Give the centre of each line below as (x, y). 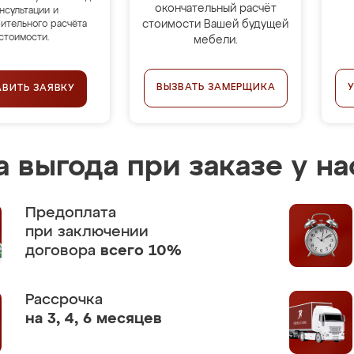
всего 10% (141, 251)
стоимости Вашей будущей (216, 24)
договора (63, 251)
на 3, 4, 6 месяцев (94, 319)
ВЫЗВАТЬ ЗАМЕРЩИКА (216, 88)
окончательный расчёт (215, 9)
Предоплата (71, 213)
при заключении (87, 232)
